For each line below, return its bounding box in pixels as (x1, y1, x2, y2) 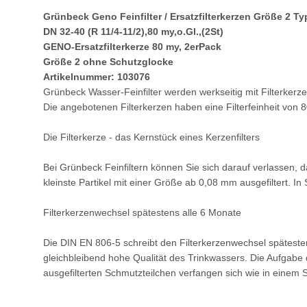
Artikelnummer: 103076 (43, 71, 150, 83)
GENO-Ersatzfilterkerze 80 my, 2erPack (43, 41, 221, 53)
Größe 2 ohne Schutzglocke (43, 56, 173, 68)
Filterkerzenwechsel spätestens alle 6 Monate (43, 207, 241, 219)
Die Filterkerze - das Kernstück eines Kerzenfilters (43, 132, 260, 143)
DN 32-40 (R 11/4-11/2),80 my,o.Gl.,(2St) (43, 26, 223, 38)
